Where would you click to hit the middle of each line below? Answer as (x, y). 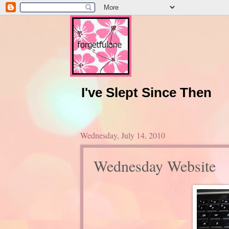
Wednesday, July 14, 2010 (122, 135)
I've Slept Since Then (146, 92)
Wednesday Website (154, 165)
